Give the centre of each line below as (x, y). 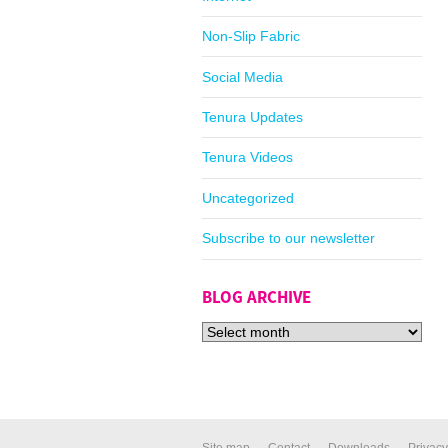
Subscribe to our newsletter (288, 238)
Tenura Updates (252, 116)
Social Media (242, 76)
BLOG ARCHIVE (256, 297)
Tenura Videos (247, 157)
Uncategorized (248, 197)
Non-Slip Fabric (251, 36)
